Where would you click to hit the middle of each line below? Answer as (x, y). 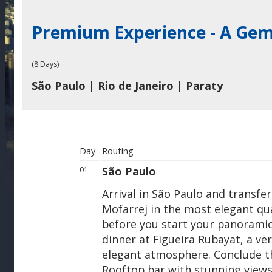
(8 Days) (45, 64)
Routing (118, 151)
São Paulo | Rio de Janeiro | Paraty (127, 85)
